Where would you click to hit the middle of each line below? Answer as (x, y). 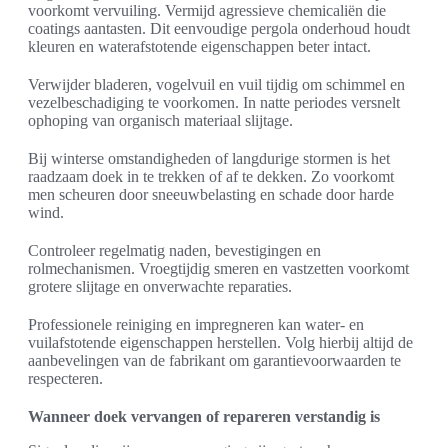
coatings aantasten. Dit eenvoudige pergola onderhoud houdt (219, 29)
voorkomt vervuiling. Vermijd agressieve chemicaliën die (207, 11)
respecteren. (65, 379)
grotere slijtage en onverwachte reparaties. (160, 287)
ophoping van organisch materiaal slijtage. (160, 121)
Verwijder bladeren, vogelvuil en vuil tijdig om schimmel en (216, 85)
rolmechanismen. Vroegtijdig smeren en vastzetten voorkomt (218, 269)
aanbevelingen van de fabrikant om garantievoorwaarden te (214, 361)
